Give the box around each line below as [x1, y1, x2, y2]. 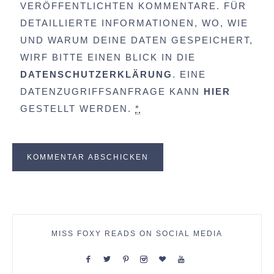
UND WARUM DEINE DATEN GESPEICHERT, [20, 35, 253, 46]
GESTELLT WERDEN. [20, 103, 135, 114]
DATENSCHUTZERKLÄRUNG [20, 69, 172, 80]
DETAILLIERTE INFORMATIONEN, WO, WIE [20, 18, 248, 29]
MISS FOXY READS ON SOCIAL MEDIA [51, 229, 223, 239]
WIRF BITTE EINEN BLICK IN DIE [20, 52, 196, 63]
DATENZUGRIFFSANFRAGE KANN [20, 86, 204, 97]
